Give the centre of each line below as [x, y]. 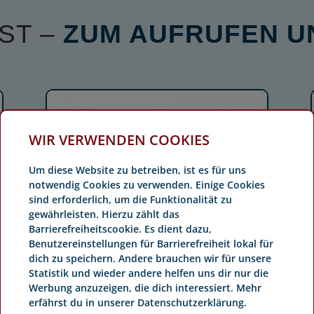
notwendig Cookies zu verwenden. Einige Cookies [147, 185]
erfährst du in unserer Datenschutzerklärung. [138, 302]
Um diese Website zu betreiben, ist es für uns [137, 170]
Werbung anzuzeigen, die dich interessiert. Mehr [145, 288]
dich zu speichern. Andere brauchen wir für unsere [150, 258]
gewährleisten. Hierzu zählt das [104, 214]
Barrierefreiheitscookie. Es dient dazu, [120, 229]
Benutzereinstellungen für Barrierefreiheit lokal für [151, 244]
